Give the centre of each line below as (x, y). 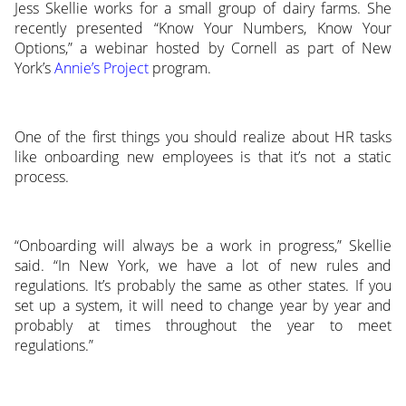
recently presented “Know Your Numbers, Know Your (203, 28)
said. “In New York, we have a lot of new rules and (203, 265)
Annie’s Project (101, 68)
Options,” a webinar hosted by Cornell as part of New (203, 48)
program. (179, 68)
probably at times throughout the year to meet (203, 325)
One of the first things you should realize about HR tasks (203, 136)
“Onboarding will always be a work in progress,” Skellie (203, 245)
